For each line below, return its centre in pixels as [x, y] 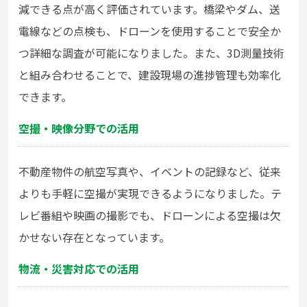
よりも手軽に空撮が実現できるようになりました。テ [150, 194]
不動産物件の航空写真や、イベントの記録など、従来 [150, 172]
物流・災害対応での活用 [79, 269]
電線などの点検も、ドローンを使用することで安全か [150, 31]
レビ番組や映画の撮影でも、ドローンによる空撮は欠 [150, 216]
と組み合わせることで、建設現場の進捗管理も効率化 [150, 75]
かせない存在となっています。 [94, 237]
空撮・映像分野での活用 [79, 128]
